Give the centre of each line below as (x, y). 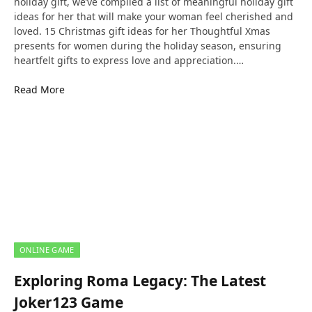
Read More (39, 89)
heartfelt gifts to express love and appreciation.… (129, 60)
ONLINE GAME (47, 250)
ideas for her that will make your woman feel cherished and (154, 16)
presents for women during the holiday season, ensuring (148, 46)
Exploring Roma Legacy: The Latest (140, 280)
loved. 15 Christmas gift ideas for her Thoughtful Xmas (142, 31)
